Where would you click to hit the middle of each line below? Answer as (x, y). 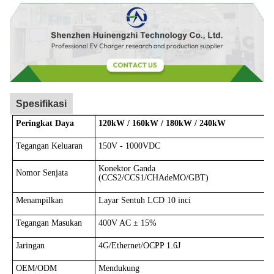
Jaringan (30, 245)
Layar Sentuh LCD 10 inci (144, 200)
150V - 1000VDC (129, 146)
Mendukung (119, 268)
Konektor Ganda (127, 168)
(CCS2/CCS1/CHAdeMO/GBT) (153, 177)
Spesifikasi (41, 103)
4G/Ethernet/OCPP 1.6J (139, 245)
